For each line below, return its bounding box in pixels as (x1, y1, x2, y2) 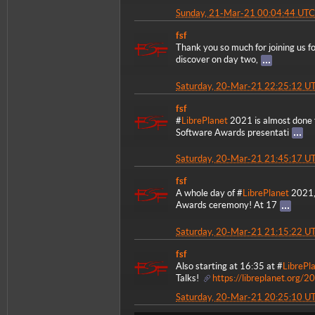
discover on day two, (176, 53, 258, 65)
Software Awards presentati (176, 127, 289, 138)
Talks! (176, 272, 201, 283)
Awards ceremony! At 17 (176, 200, 277, 211)
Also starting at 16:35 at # (176, 260, 283, 271)
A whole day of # (176, 188, 243, 199)
